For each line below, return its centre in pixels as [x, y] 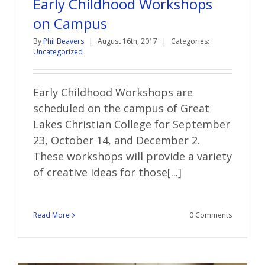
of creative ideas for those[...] [107, 172]
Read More [51, 215]
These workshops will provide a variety [132, 156]
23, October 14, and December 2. [117, 140]
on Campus [70, 24]
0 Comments [211, 215]
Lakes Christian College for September [132, 125]
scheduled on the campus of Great [121, 109]
